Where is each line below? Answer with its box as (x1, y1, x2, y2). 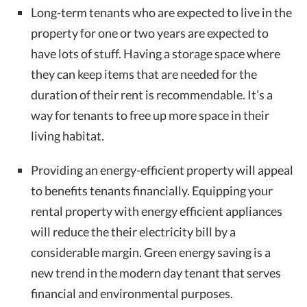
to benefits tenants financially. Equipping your (31, 182, 273, 198)
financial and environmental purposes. (31, 285, 233, 301)
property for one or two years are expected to (31, 25, 269, 40)
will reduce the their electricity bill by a (31, 223, 236, 239)
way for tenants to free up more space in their (31, 107, 269, 123)
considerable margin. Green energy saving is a (31, 244, 271, 260)
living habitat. (31, 127, 104, 143)
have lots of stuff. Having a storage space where (31, 45, 280, 61)
